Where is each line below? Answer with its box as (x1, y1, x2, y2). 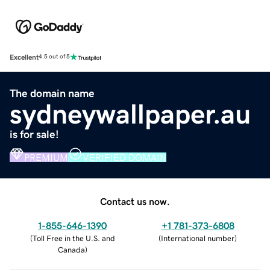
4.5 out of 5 (39, 54, 70, 60)
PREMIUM (24, 152, 68, 162)
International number (161, 234, 234, 242)
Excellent (10, 53, 39, 61)
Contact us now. (100, 196, 170, 206)
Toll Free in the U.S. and (32, 234, 115, 242)
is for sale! (10, 128, 59, 140)
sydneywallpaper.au (10, 99, 251, 128)
